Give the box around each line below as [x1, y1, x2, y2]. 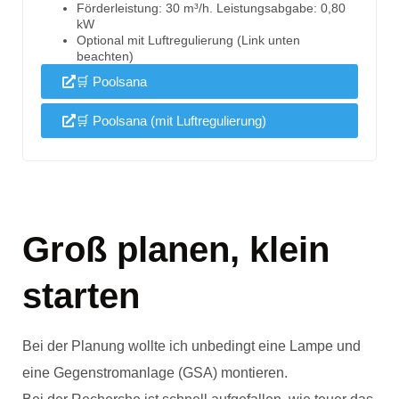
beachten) [77, 49, 134, 64]
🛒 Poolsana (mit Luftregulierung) [76, 113, 266, 129]
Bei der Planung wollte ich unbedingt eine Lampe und [22, 338, 361, 354]
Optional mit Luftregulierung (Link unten [77, 33, 300, 48]
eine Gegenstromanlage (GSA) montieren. [22, 365, 291, 381]
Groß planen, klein [22, 230, 330, 270]
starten [22, 276, 140, 316]
